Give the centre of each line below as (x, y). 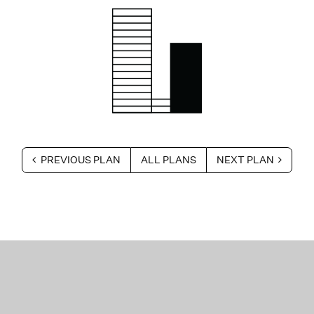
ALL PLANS (168, 160)
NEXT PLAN (246, 160)
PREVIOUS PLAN (79, 160)
